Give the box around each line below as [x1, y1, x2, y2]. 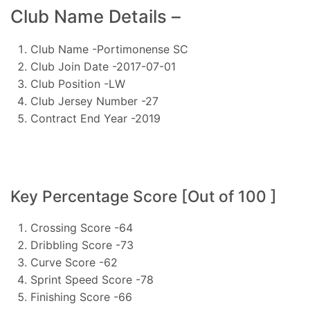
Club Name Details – [10, 5, 181, 27]
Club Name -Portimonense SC [30, 42, 188, 57]
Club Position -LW [30, 77, 125, 91]
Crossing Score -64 [30, 220, 133, 235]
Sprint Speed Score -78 [30, 272, 154, 286]
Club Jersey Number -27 [30, 94, 158, 109]
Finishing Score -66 [30, 289, 132, 304]
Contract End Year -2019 [30, 111, 161, 126]
